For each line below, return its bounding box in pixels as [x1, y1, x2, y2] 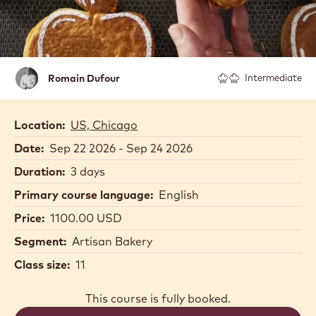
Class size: [14, 257, 70, 272]
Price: [14, 211, 44, 225]
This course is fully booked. [85, 291, 231, 305]
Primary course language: [14, 188, 153, 202]
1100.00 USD [50, 211, 122, 225]
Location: [14, 118, 65, 132]
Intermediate [245, 72, 302, 83]
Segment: [14, 234, 66, 248]
